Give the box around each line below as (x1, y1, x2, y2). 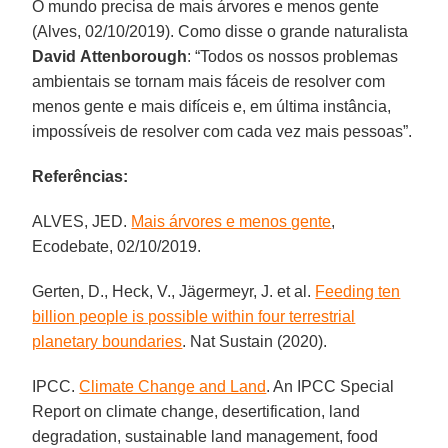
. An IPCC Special (266, 377, 395, 395)
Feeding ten (315, 282, 401, 300)
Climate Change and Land (79, 377, 267, 395)
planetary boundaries (32, 332, 183, 350)
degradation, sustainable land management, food (32, 427, 379, 445)
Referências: (32, 167, 129, 185)
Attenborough (80, 47, 188, 65)
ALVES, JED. (32, 212, 132, 230)
